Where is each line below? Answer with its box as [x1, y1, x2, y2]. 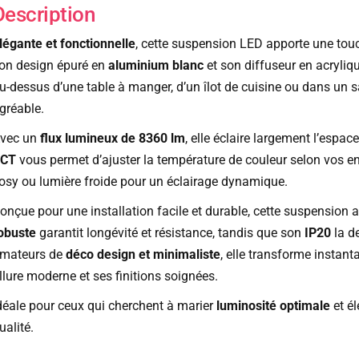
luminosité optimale [216, 298, 330, 314]
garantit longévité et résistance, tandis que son [35, 225, 305, 241]
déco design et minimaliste [65, 247, 220, 263]
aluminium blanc [107, 58, 204, 74]
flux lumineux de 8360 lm [39, 131, 185, 147]
